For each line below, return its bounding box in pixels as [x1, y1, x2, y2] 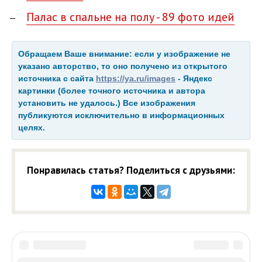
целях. [18, 122, 45, 132]
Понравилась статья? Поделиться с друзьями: [27, 163, 235, 177]
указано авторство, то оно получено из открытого [18, 61, 227, 71]
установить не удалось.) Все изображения [18, 98, 195, 108]
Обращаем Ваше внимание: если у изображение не [18, 49, 230, 58]
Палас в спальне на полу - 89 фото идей [26, 9, 235, 25]
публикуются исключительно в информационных [18, 110, 225, 120]
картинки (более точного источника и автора [18, 85, 205, 95]
